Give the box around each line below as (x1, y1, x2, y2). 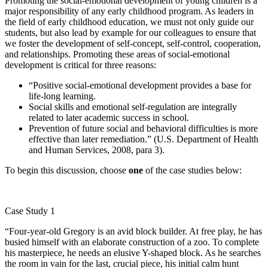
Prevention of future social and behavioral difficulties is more (29, 123, 258, 133)
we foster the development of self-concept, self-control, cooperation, (5, 38, 261, 48)
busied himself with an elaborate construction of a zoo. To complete (5, 236, 259, 247)
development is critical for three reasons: (5, 59, 156, 70)
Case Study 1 (5, 205, 55, 216)
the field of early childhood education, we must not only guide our (5, 16, 254, 27)
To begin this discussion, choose (5, 165, 129, 175)
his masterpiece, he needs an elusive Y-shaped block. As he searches (5, 247, 261, 258)
